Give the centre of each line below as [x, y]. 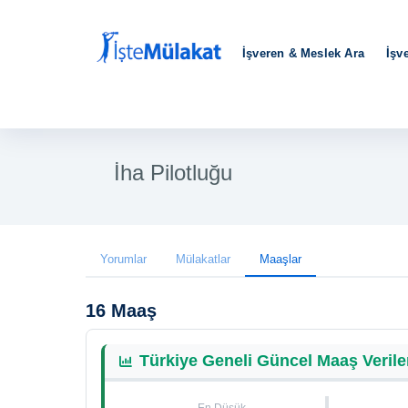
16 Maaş [121, 311]
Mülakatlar [203, 259]
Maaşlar [280, 259]
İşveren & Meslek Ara [303, 53]
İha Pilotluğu [173, 173]
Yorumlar [123, 259]
